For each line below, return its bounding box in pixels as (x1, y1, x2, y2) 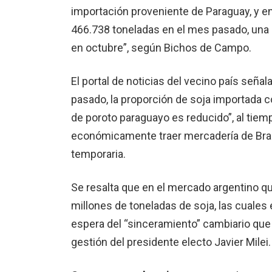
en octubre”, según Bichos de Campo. (71, 41, 251, 55)
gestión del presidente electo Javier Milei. (71, 236, 271, 249)
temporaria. (71, 148, 126, 161)
